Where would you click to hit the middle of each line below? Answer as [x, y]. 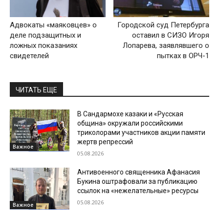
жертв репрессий [105, 142]
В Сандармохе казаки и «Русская [131, 114]
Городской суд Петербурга [163, 25]
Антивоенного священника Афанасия [139, 172]
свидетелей [29, 55]
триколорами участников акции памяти [142, 132]
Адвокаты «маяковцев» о [53, 25]
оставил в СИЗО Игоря [170, 35]
